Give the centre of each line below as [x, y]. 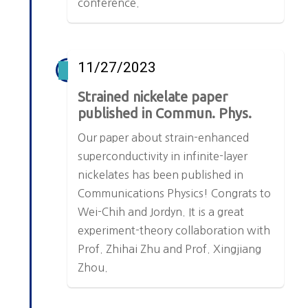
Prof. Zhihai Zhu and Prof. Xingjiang [170, 249]
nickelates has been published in [161, 175]
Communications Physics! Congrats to [175, 194]
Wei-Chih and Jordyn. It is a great [161, 212]
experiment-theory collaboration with [174, 231]
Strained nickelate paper [153, 97]
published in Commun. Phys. [165, 113]
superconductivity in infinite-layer [163, 156]
